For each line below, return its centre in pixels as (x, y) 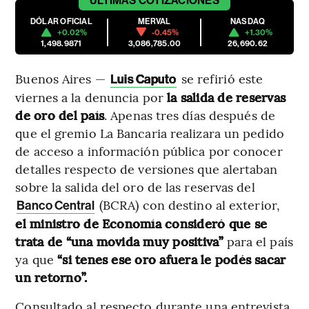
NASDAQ (248, 21)
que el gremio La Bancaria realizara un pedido (150, 132)
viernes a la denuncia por (91, 97)
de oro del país (60, 114)
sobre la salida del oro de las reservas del (135, 186)
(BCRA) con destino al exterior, (188, 204)
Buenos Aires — (62, 78)
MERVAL (154, 21)
